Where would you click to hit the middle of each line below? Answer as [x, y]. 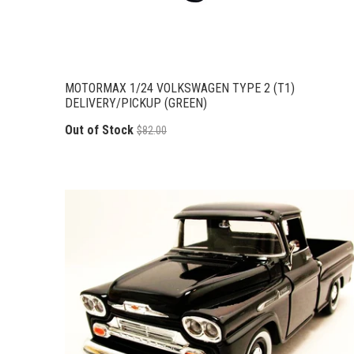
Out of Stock [99, 130]
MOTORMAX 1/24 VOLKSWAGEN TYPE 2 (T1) [180, 88]
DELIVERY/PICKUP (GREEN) [136, 103]
